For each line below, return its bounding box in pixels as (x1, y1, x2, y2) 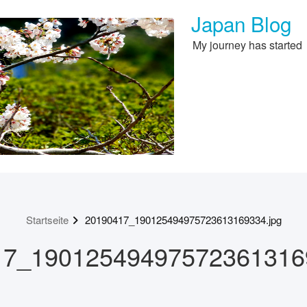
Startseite (25, 212, 69, 227)
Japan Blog (191, 9, 291, 38)
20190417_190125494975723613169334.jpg (84, 212, 282, 227)
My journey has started (193, 37, 302, 53)
